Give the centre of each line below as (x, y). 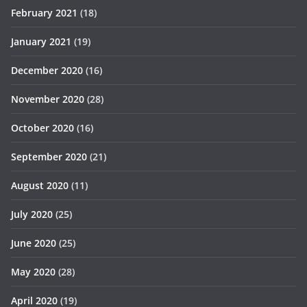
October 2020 (42, 128)
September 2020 (49, 157)
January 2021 (41, 42)
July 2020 (32, 214)
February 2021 (44, 13)
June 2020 (34, 243)
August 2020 (40, 186)
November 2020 (48, 99)
